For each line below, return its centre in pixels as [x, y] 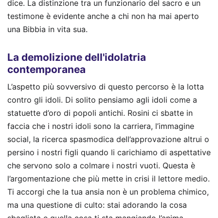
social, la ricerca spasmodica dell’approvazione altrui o [108, 139]
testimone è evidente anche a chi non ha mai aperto [103, 16]
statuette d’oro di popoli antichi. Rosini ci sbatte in [100, 113]
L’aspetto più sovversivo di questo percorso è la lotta [106, 87]
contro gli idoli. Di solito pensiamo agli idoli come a [102, 100]
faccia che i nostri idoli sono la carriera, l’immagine [101, 126]
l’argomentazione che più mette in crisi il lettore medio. [109, 179]
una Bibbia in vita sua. [47, 29]
